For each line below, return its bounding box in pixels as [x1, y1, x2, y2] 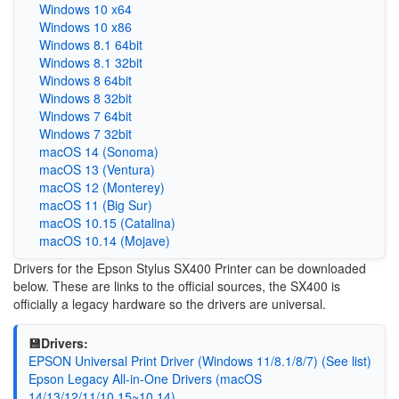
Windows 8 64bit [38, 71, 132, 89]
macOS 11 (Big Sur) [38, 196, 152, 214]
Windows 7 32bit [38, 125, 132, 142]
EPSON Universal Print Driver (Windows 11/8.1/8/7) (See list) [28, 351, 371, 370]
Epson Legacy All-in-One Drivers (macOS [28, 369, 262, 387]
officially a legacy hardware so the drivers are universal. [13, 295, 326, 313]
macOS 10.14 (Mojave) [38, 232, 170, 249]
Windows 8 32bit [38, 89, 132, 107]
